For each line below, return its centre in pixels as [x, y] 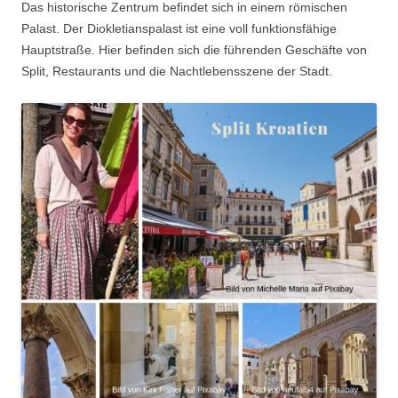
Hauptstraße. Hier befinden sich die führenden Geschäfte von [194, 50]
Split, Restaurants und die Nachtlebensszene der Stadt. [177, 72]
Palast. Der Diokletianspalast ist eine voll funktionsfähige [179, 29]
